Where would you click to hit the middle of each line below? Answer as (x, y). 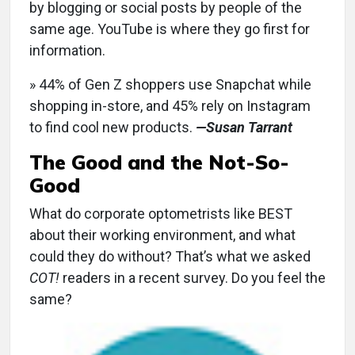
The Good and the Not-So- (159, 162)
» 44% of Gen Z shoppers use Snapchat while (170, 85)
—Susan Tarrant (244, 128)
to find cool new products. (113, 128)
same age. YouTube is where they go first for (170, 29)
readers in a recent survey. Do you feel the (193, 278)
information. (67, 51)
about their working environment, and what (162, 235)
